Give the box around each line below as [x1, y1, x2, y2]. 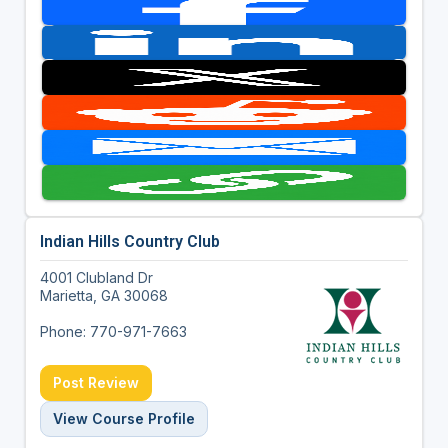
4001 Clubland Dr [39, 268, 153, 286]
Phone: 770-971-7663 [39, 322, 187, 340]
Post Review [52, 373, 139, 391]
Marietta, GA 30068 [39, 286, 168, 304]
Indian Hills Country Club [39, 231, 220, 251]
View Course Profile [52, 409, 195, 427]
